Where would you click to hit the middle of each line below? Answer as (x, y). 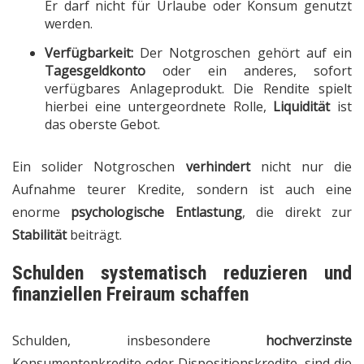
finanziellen (57, 295)
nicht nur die (301, 167)
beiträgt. (94, 235)
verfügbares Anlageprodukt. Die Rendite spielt (198, 89)
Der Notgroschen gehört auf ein (243, 53)
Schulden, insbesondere (139, 341)
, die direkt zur (297, 212)
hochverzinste (309, 341)
